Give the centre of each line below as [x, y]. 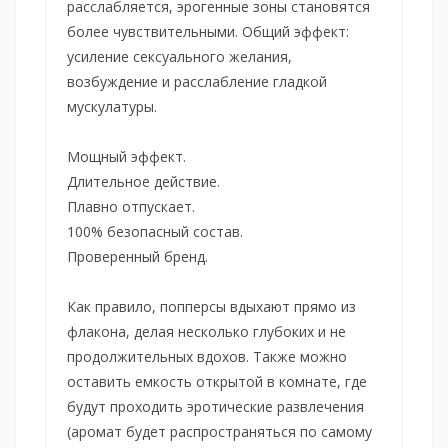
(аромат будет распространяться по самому [219, 431]
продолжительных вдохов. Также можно [207, 356]
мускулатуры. [112, 106]
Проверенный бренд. [137, 256]
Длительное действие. [143, 181]
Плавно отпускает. [131, 206]
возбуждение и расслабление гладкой [197, 81]
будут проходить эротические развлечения [215, 406]
